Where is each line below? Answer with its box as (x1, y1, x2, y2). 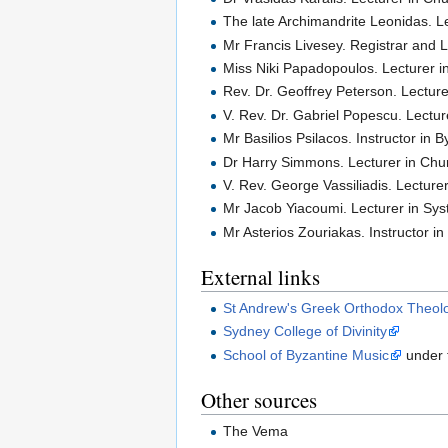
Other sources (201, 385, 317, 414)
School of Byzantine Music (223, 346, 390, 363)
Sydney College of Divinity (223, 323, 388, 340)
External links (201, 262, 320, 291)
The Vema (223, 423, 289, 439)
